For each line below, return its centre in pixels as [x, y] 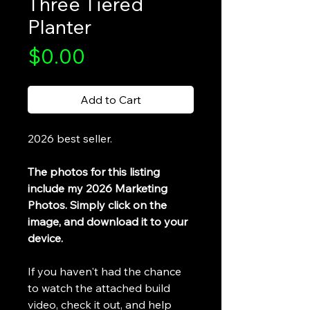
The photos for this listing [94, 171]
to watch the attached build [99, 288]
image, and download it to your [108, 221]
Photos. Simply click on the [97, 204]
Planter [60, 26]
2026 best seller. [70, 138]
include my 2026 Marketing [98, 188]
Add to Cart [111, 99]
